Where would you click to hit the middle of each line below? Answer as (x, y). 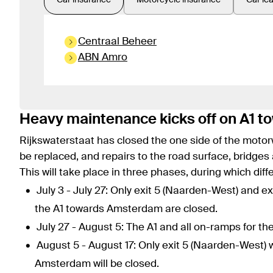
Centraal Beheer (117, 42)
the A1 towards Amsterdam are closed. (126, 210)
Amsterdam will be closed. (98, 264)
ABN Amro (103, 58)
